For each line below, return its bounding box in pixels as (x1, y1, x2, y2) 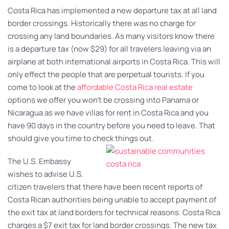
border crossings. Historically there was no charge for (8, 17, 196, 29)
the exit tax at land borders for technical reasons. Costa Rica (8, 207, 220, 218)
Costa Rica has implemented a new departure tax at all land (8, 5, 217, 16)
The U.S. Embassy (8, 155, 71, 167)
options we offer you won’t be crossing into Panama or (8, 94, 199, 105)
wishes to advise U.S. (8, 168, 83, 179)
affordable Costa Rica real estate (77, 81, 193, 93)
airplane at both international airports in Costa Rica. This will (8, 56, 220, 67)
